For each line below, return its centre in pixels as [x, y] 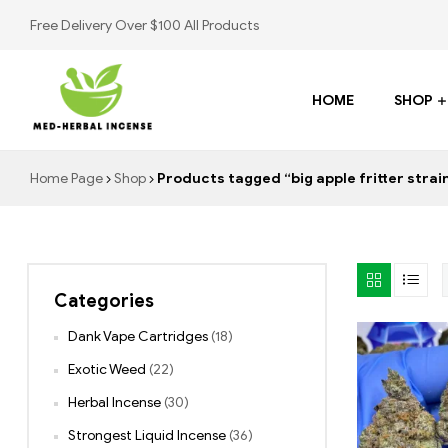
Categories [104, 301]
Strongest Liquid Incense [147, 436]
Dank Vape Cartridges [138, 337]
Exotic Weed [107, 370]
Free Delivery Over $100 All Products [144, 25]
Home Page [66, 178]
